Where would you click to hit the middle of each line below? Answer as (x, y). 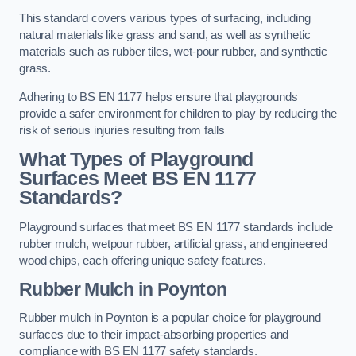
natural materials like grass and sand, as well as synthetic (165, 35)
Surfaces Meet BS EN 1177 (138, 179)
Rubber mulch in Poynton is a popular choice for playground (170, 317)
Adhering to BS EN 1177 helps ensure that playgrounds (159, 97)
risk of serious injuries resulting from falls (122, 130)
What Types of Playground (136, 160)
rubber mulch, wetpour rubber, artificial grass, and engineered (173, 244)
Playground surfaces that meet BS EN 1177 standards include (176, 227)
